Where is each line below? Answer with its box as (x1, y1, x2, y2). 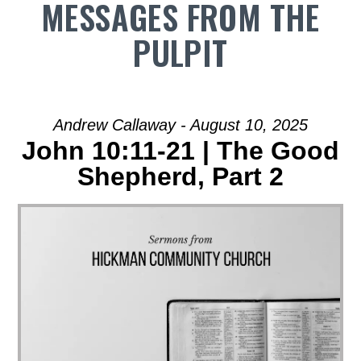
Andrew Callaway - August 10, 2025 (53, 116, 308, 134)
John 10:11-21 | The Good (22, 136, 339, 165)
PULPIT (133, 28, 228, 77)
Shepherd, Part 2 (77, 162, 284, 191)
